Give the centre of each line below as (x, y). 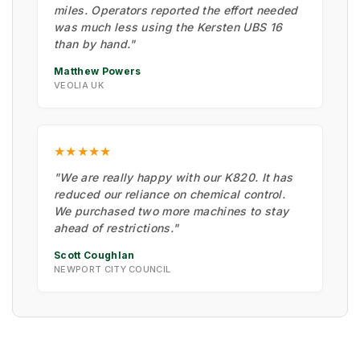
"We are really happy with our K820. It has (174, 177)
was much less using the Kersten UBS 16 (168, 27)
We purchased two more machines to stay (172, 211)
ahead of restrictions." (117, 227)
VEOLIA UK (79, 85)
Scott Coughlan (94, 255)
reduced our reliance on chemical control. (170, 194)
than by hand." (95, 43)
